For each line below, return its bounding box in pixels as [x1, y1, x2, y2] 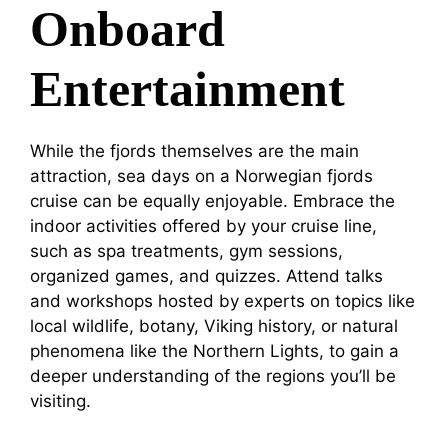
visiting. [30, 390, 91, 411]
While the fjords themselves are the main [30, 140, 359, 161]
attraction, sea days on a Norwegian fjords [30, 165, 373, 186]
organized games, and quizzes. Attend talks [30, 265, 383, 286]
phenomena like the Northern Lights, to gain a [30, 340, 399, 361]
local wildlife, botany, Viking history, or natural [30, 315, 398, 336]
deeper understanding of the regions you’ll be [30, 365, 396, 386]
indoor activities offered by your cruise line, [30, 215, 377, 236]
